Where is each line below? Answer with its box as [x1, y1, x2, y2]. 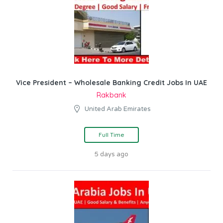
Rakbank [97, 91, 126, 100]
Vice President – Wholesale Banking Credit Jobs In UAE [16, 78, 207, 87]
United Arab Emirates [85, 105, 151, 113]
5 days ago [95, 150, 128, 158]
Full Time [99, 131, 124, 138]
